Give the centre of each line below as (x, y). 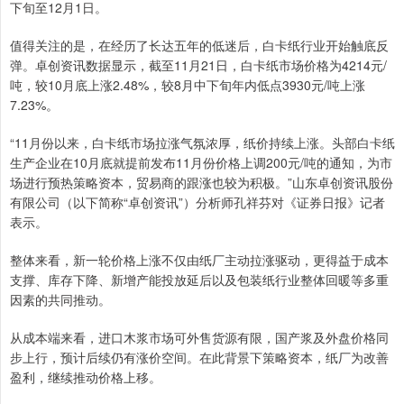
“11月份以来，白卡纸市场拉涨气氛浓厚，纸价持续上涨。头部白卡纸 (202, 143)
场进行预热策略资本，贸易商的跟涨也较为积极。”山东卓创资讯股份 (202, 183)
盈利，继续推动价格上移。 (86, 377)
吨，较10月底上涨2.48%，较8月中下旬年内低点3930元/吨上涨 (188, 85)
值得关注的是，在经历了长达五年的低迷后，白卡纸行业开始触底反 (199, 46)
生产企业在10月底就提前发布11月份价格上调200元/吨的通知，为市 (201, 163)
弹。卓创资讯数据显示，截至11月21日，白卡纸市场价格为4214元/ (198, 65)
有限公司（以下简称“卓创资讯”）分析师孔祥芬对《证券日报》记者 (197, 202)
